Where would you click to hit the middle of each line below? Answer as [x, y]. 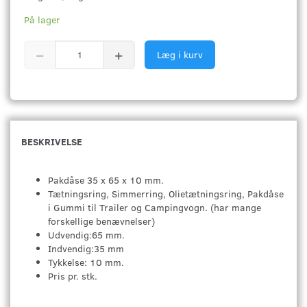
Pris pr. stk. [73, 275]
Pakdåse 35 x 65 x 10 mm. [106, 180]
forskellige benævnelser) [101, 221]
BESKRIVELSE [52, 141]
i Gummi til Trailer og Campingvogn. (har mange [155, 207]
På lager [42, 19]
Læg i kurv [180, 54]
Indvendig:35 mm [86, 248]
